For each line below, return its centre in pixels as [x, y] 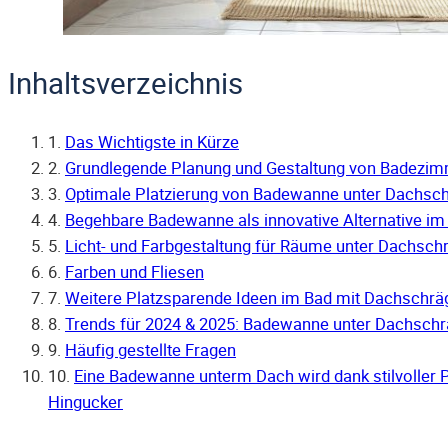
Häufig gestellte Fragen [150, 350]
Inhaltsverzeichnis [125, 82]
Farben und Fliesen [134, 272]
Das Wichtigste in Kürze [152, 142]
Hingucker [85, 402]
